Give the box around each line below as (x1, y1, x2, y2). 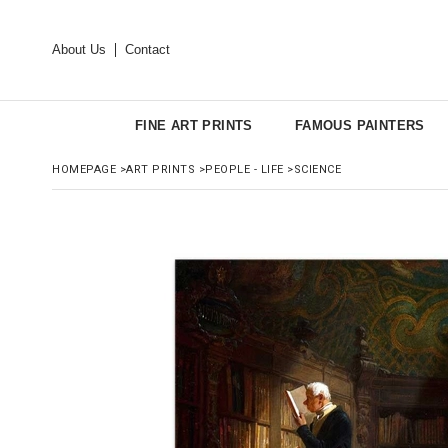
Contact (125, 42, 170, 57)
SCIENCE (293, 163, 341, 176)
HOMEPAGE (52, 163, 116, 176)
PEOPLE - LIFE (205, 163, 284, 176)
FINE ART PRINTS (134, 118, 253, 133)
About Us (52, 42, 106, 57)
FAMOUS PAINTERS (294, 118, 425, 133)
